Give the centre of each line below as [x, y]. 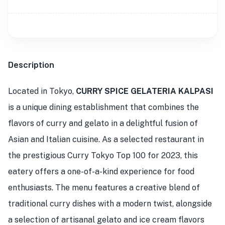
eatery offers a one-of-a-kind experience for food [101, 172]
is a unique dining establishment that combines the [103, 107]
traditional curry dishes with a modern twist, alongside [110, 204]
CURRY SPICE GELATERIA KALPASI [145, 91]
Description [31, 64]
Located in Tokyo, [42, 91]
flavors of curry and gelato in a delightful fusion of [103, 123]
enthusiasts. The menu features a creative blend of [104, 188]
